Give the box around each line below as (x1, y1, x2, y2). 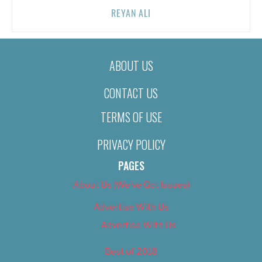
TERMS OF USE (100, 108, 162, 126)
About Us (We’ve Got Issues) (73, 179, 189, 190)
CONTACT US (104, 84, 158, 102)
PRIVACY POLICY (96, 135, 166, 153)
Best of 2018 (105, 246, 157, 257)
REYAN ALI (111, 6, 151, 20)
